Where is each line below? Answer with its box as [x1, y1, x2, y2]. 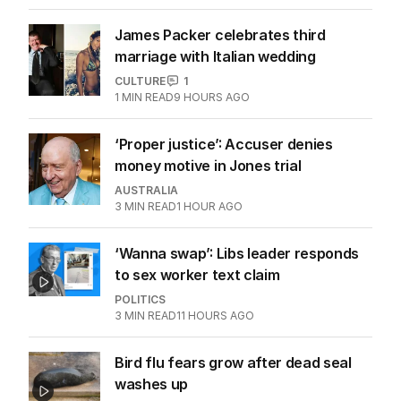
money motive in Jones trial [115, 156, 302, 175]
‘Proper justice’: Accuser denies [115, 134, 333, 153]
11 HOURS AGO [176, 308, 254, 322]
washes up [115, 374, 189, 393]
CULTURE [115, 73, 166, 88]
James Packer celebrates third [115, 25, 326, 44]
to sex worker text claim [115, 265, 280, 284]
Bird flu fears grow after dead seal [115, 353, 352, 371]
